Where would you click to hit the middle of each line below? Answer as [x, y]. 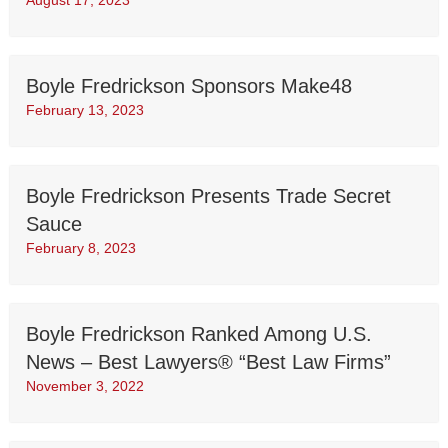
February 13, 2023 [85, 110]
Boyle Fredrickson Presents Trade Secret [208, 196]
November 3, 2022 [85, 386]
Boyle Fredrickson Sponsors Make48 [189, 86]
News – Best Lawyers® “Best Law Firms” [208, 362]
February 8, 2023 [81, 248]
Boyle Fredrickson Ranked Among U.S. [199, 334]
